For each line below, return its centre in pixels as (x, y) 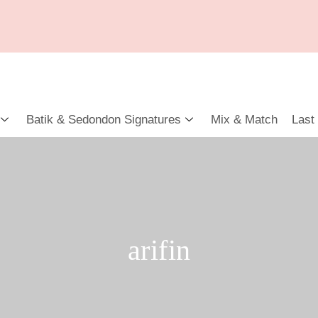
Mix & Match (244, 119)
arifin (159, 250)
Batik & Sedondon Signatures (104, 119)
